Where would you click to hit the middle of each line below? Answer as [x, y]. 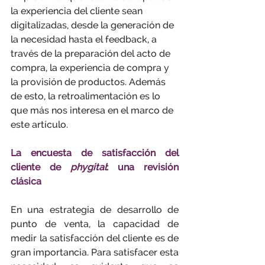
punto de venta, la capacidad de [95, 224]
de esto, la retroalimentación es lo [87, 96]
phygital [88, 167]
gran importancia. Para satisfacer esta [95, 252]
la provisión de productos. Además [89, 82]
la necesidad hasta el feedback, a [85, 39]
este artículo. [39, 125]
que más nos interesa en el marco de [93, 110]
